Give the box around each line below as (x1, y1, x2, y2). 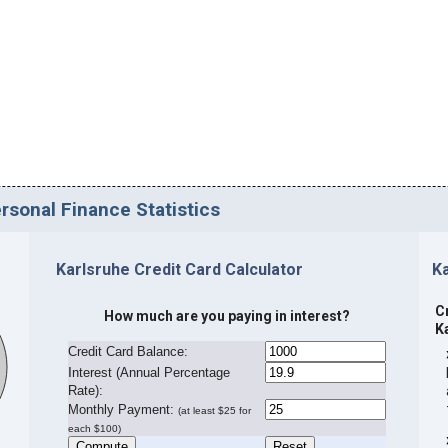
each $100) (68, 422, 122, 434)
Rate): (68, 382, 104, 398)
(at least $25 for (178, 404, 252, 416)
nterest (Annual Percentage (72, 364, 231, 380)
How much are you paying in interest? (104, 307, 351, 324)
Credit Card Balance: (68, 343, 189, 359)
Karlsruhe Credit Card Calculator (55, 260, 303, 280)
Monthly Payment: (68, 401, 175, 417)
